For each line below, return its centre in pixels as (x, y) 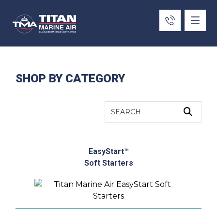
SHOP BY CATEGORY (70, 78)
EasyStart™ (108, 151)
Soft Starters (108, 163)
